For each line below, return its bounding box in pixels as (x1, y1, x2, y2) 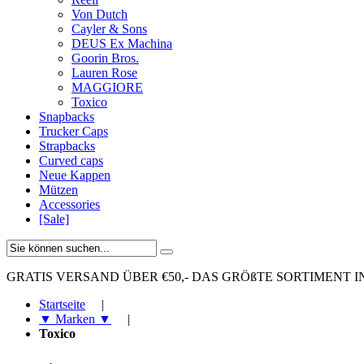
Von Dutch (71, 7, 128, 21)
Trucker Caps (39, 124, 108, 138)
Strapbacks (39, 139, 95, 153)
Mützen (39, 183, 78, 197)
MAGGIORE (71, 80, 143, 94)
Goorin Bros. (71, 51, 139, 65)
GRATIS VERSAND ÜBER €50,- (6, 270, 192, 284)
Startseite (39, 297, 85, 311)
